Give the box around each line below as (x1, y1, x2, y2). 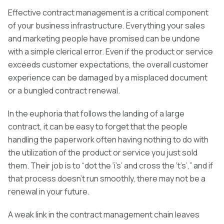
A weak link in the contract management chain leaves (8, 209, 199, 220)
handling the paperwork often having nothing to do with (8, 134, 208, 145)
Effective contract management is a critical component (8, 7, 208, 18)
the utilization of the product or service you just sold (8, 147, 197, 158)
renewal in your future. (8, 186, 89, 197)
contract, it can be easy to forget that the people (8, 121, 187, 132)
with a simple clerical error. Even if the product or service (8, 46, 213, 57)
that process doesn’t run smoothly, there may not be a (8, 173, 205, 184)
